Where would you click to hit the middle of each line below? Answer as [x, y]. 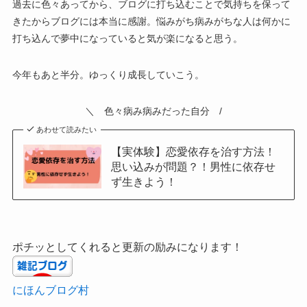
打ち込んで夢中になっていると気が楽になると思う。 [127, 39]
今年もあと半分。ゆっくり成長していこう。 [108, 75]
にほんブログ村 [50, 290]
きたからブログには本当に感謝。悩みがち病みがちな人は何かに [151, 22]
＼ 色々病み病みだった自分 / [153, 111]
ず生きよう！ [144, 182]
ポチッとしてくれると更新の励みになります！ [127, 247]
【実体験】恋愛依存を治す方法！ [193, 152]
